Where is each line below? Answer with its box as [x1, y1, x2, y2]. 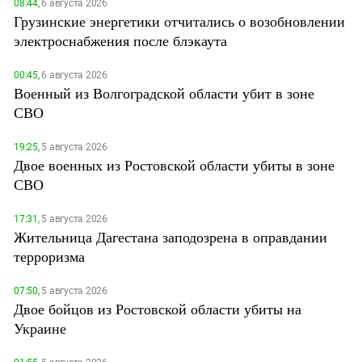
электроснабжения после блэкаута [14, 31, 227, 50]
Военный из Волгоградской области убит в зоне [14, 83, 314, 103]
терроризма [14, 246, 85, 266]
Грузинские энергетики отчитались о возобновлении [14, 11, 345, 31]
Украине [14, 318, 66, 338]
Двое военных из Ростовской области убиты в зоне [14, 155, 335, 175]
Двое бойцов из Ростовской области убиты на [14, 299, 301, 318]
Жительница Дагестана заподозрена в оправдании [14, 227, 327, 246]
